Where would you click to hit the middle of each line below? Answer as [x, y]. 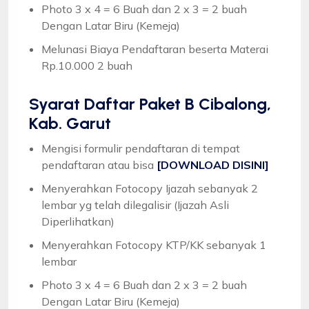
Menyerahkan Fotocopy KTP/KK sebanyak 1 [154, 245]
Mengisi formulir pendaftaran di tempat [141, 148]
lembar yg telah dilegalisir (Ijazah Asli [135, 205]
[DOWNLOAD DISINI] [213, 165]
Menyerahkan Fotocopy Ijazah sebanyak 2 [150, 188]
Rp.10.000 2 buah [87, 65]
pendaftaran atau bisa [99, 165]
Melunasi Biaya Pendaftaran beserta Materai [155, 49]
